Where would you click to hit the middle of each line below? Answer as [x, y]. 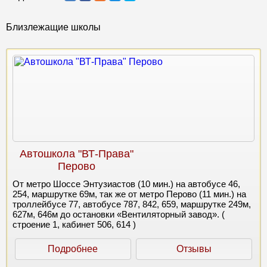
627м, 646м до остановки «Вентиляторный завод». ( [119, 214]
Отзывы [194, 249]
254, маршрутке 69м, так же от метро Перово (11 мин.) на [129, 194]
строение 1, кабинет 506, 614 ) [74, 224]
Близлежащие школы [53, 27]
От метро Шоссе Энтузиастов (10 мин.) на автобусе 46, [126, 184]
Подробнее [73, 249]
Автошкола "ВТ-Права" [77, 153]
